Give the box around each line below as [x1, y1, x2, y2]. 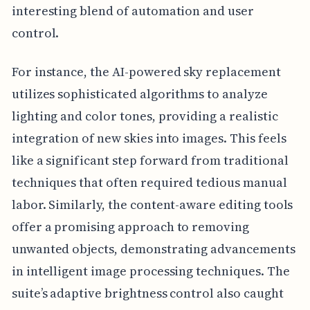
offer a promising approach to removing [11, 218, 249, 236]
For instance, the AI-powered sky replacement [11, 63, 281, 81]
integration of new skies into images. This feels [11, 129, 286, 147]
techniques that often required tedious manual [11, 174, 287, 192]
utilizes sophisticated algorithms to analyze [11, 85, 268, 103]
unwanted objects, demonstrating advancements [11, 240, 295, 258]
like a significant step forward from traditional [11, 152, 289, 170]
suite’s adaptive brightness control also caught [11, 284, 284, 302]
